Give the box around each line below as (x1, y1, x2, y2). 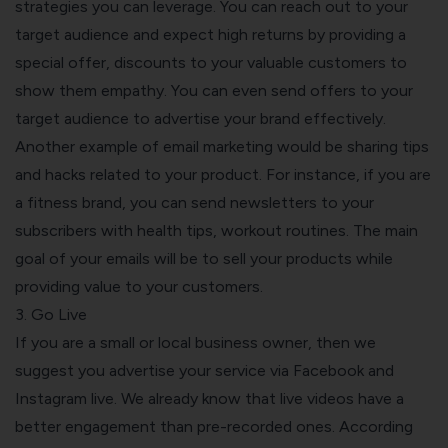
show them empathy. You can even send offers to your (15, 80, 413, 100)
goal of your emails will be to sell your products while (15, 248, 393, 268)
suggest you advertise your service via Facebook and (15, 360, 394, 380)
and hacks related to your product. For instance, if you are (15, 164, 431, 184)
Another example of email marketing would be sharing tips (15, 136, 429, 156)
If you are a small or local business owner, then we (15, 332, 376, 352)
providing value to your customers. (15, 276, 267, 296)
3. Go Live (15, 304, 87, 324)
